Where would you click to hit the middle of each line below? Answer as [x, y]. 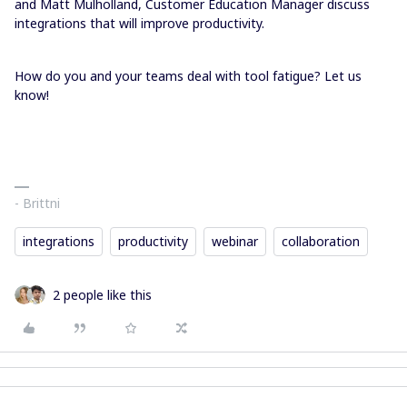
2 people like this [102, 295]
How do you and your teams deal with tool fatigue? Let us [188, 76]
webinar [235, 241]
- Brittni [37, 203]
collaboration [321, 241]
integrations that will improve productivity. [139, 23]
